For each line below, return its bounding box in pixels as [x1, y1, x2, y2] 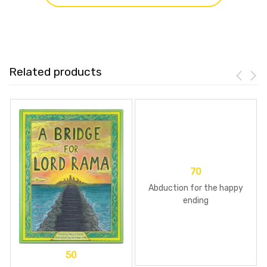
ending [183, 195, 209, 206]
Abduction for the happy [148, 182, 243, 193]
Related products [9, 65, 102, 79]
